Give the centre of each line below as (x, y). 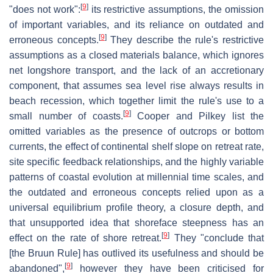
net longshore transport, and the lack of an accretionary (136, 70)
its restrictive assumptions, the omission (176, 9)
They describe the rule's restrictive (185, 40)
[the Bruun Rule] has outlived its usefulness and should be (136, 253)
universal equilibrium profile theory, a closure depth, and (136, 207)
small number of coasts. (66, 116)
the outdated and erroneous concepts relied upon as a (136, 192)
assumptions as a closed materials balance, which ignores (136, 55)
